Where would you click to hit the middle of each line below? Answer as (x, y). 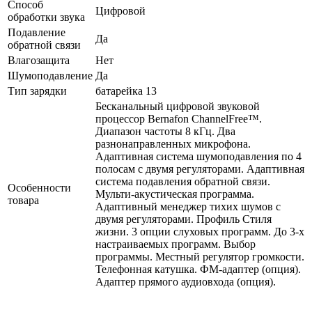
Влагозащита (39, 60)
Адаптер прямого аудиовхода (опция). (186, 281)
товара (23, 200)
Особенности (39, 187)
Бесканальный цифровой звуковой (178, 106)
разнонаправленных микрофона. (173, 143)
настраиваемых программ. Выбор (175, 244)
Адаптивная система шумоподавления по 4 (198, 156)
